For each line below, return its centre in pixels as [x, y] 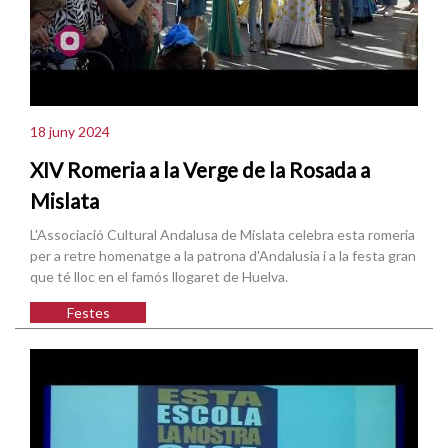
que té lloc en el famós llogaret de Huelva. [159, 276]
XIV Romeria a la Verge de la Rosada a [200, 169]
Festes [88, 312]
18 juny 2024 [70, 132]
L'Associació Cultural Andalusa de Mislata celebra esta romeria [222, 234]
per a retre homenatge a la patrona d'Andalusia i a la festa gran [223, 255]
